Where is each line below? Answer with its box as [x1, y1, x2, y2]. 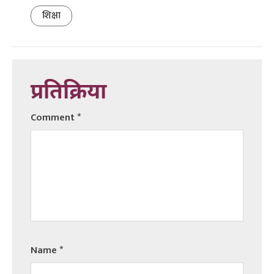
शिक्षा [42, 7, 61, 24]
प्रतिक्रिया [31, 79, 106, 107]
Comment [31, 109, 77, 126]
